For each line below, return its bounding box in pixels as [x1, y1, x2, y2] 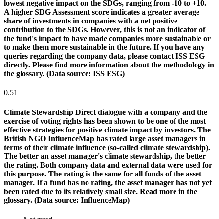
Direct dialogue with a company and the [75, 108, 207, 116]
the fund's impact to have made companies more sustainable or [4, 34, 211, 43]
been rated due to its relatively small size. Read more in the [4, 187, 197, 196]
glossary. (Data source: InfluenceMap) [4, 196, 130, 204]
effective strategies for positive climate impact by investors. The [4, 125, 211, 134]
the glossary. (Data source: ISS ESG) [4, 69, 125, 78]
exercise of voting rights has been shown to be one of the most [4, 116, 206, 125]
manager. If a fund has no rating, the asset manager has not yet [4, 178, 212, 187]
